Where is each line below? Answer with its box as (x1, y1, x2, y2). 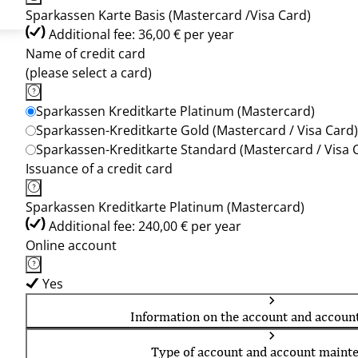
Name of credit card (26, 45, 145, 62)
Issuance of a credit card (26, 160, 173, 177)
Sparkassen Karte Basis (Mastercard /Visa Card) (26, 6, 311, 24)
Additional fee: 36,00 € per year (49, 26, 234, 43)
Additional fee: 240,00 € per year (49, 217, 241, 235)
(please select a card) (26, 64, 152, 82)
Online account (26, 237, 117, 254)
